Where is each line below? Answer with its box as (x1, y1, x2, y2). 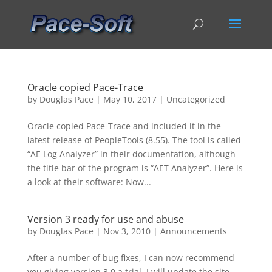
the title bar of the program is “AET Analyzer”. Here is (27, 162, 243, 174)
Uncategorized (166, 93, 225, 105)
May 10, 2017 (103, 93, 157, 105)
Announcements (160, 225, 227, 237)
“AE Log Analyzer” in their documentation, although (27, 148, 236, 160)
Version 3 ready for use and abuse (27, 212, 184, 226)
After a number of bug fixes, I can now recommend (27, 252, 234, 263)
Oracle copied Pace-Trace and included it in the (27, 120, 221, 132)
